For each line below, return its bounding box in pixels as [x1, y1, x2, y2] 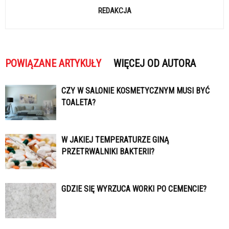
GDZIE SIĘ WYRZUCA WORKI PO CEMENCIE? [61, 184, 207, 194]
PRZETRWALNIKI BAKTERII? [61, 147, 154, 156]
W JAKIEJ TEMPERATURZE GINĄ [61, 135, 169, 145]
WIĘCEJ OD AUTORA [113, 57, 196, 70]
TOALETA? [61, 98, 96, 107]
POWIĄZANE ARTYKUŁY [5, 57, 101, 70]
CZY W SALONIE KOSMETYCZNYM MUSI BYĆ [61, 86, 210, 96]
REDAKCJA [98, 6, 131, 15]
